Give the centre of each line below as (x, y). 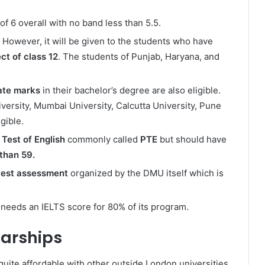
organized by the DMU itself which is (146, 173)
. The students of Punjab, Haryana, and (139, 56)
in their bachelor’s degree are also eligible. (130, 90)
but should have (192, 139)
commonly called (103, 139)
